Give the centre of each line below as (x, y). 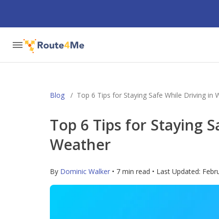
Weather (80, 144)
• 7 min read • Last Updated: (156, 171)
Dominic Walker (85, 171)
